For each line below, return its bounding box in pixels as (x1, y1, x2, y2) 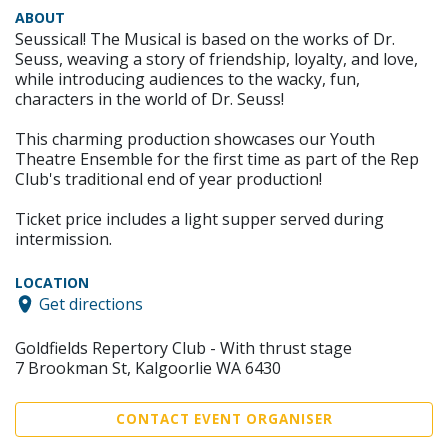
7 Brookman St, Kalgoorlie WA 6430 (15, 356, 281, 379)
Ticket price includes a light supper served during (15, 207, 384, 230)
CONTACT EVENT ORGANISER (115, 409, 333, 428)
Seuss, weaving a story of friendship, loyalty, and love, (15, 47, 418, 70)
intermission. (15, 227, 112, 250)
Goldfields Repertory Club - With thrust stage (15, 336, 352, 359)
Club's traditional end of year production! (15, 167, 322, 190)
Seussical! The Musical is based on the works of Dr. (15, 27, 395, 50)
